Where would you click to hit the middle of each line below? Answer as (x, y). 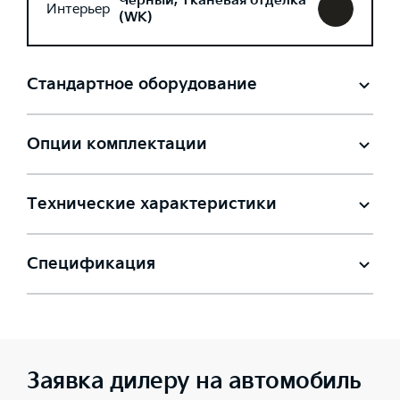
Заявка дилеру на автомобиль (194, 382)
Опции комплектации (117, 144)
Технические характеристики (152, 204)
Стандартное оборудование (142, 84)
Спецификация (91, 264)
